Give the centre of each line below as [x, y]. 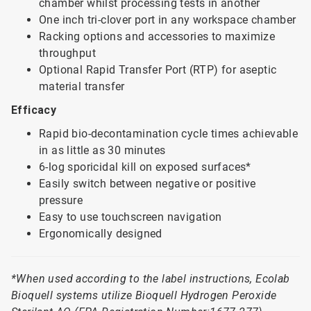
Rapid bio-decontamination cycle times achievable [169, 134]
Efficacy [34, 110]
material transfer [82, 86]
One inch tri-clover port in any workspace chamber [168, 20]
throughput [68, 53]
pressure [61, 200]
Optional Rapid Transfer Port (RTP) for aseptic [158, 70]
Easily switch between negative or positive [148, 184]
